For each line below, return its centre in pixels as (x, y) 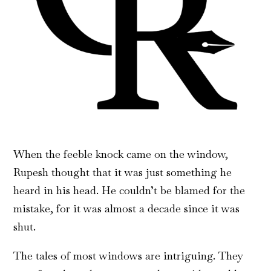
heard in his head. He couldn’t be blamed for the (129, 191)
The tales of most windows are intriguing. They (129, 256)
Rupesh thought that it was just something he (123, 172)
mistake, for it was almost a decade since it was (127, 209)
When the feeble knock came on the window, (121, 154)
